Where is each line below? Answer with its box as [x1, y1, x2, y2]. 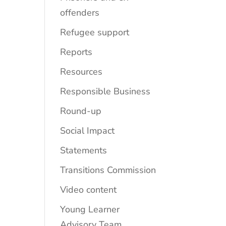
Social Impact [60, 124, 115, 137]
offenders [60, 6, 100, 19]
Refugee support [60, 26, 130, 38]
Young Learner [60, 203, 120, 215]
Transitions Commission [60, 163, 156, 176]
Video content [60, 183, 117, 196]
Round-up [60, 104, 102, 117]
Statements [60, 144, 107, 156]
